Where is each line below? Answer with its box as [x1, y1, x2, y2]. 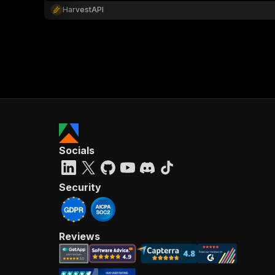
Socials [59, 144, 95, 157]
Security [59, 181, 101, 193]
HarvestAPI [63, 5, 104, 14]
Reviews [59, 230, 100, 242]
